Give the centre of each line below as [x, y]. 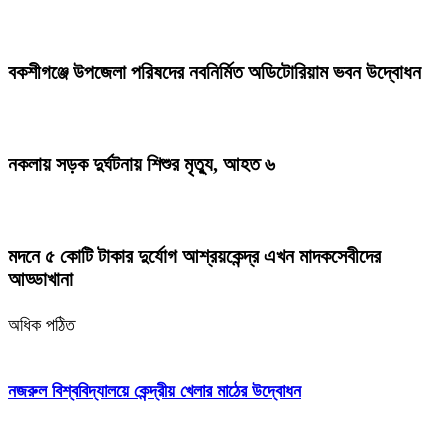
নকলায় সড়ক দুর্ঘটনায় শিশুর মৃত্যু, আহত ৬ [141, 164]
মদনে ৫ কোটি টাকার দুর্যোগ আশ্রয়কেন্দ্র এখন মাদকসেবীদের [194, 255]
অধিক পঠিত [41, 324]
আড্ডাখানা [40, 278]
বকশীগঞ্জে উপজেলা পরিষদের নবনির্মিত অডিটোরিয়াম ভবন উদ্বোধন [214, 72]
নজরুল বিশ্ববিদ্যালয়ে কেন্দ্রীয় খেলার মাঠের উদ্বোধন [154, 390]
